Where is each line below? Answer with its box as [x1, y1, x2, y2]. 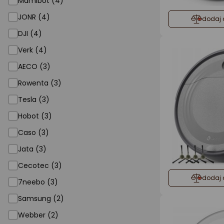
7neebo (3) [18, 177, 58, 187]
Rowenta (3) [18, 78, 61, 88]
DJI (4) [18, 28, 42, 38]
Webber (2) [18, 210, 58, 220]
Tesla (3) [18, 94, 49, 104]
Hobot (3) [18, 111, 52, 121]
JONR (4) [18, 12, 50, 22]
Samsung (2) [18, 193, 64, 203]
